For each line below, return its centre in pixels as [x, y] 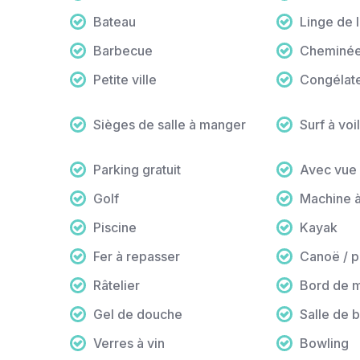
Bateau [115, 22]
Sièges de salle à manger [170, 125]
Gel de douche [138, 315]
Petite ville [125, 80]
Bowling [324, 344]
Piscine [115, 228]
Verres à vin [129, 344]
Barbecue [123, 51]
